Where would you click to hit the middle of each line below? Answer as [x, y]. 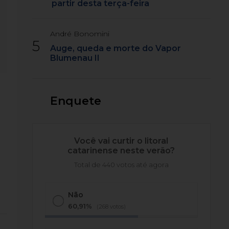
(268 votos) [111, 207]
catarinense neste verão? [121, 151]
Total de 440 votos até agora [121, 165]
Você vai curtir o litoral [121, 141]
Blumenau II [75, 58]
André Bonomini [80, 34]
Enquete [76, 101]
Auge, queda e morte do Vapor [116, 48]
